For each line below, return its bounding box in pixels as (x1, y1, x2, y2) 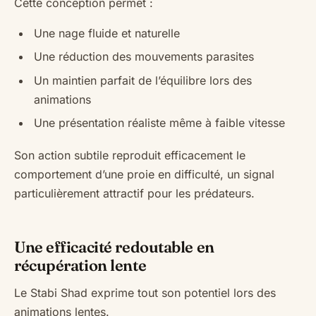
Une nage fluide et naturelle (34, 25, 180, 40)
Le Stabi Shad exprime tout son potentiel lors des (14, 285, 276, 300)
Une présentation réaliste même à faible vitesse (34, 116, 285, 130)
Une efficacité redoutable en (14, 236, 214, 257)
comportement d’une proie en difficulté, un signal (14, 167, 274, 182)
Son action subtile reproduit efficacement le (14, 148, 245, 163)
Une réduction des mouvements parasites (34, 49, 254, 64)
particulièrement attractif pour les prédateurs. (14, 186, 255, 201)
